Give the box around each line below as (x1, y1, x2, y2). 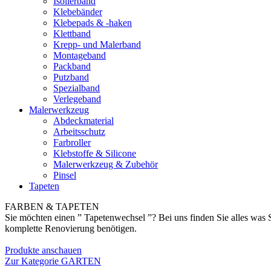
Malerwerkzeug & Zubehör (53, 159, 158, 169)
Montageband (53, 50, 106, 60)
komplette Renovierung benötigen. (5, 223, 137, 233)
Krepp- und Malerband (53, 39, 141, 50)
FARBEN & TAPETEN (5, 201, 99, 212)
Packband (53, 61, 91, 71)
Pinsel (53, 170, 76, 180)
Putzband (53, 72, 89, 82)
